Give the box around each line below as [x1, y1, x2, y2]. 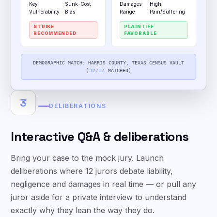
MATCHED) [105, 68, 131, 73]
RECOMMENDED [33, 31, 77, 36]
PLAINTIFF [124, 24, 154, 29]
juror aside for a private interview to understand [11, 192, 187, 202]
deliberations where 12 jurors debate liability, [11, 166, 173, 176]
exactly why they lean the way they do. [11, 205, 155, 215]
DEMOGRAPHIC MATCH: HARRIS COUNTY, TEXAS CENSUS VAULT [33, 60, 184, 65]
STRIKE [33, 24, 54, 29]
